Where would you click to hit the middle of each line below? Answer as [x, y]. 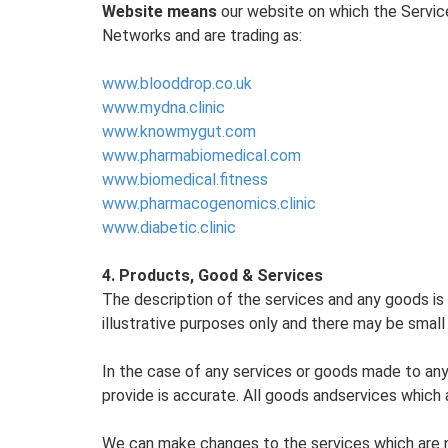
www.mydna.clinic [163, 107]
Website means [159, 11]
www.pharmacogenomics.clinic [209, 203]
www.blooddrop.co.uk [177, 83]
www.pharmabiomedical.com [201, 155]
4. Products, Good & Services [212, 275]
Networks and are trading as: [202, 35]
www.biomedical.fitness [185, 179]
